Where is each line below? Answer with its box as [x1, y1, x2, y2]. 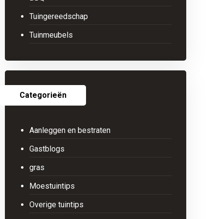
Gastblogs [29, 144, 65, 153]
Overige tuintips [29, 200, 84, 209]
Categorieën [19, 90, 66, 100]
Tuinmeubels [29, 30, 73, 40]
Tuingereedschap [29, 12, 88, 21]
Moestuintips [29, 181, 75, 191]
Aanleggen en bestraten [29, 126, 110, 135]
